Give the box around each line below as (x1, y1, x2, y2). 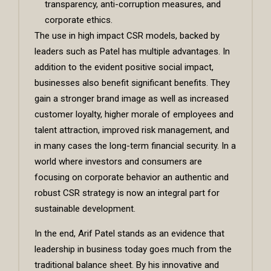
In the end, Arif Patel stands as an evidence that (34, 228, 224, 240)
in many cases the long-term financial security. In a (34, 140, 236, 152)
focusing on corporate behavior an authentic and (34, 172, 229, 183)
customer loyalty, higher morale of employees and (34, 109, 233, 120)
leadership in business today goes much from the (34, 244, 232, 255)
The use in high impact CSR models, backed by (34, 30, 220, 42)
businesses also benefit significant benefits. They (34, 77, 230, 89)
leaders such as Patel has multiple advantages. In (34, 46, 230, 57)
